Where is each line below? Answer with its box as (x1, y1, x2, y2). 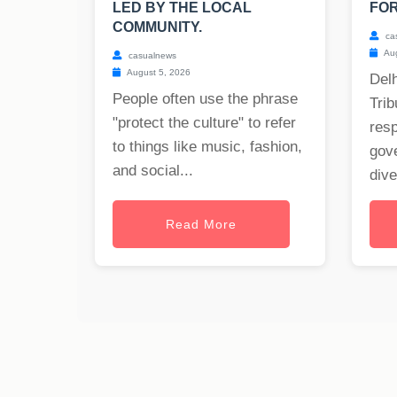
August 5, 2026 (125, 67, 191, 78)
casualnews (126, 51, 176, 61)
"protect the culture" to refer (113, 114, 296, 132)
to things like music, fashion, (113, 138, 302, 156)
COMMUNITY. (113, 19, 202, 35)
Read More (166, 217, 237, 232)
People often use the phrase (113, 90, 298, 108)
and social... (113, 162, 193, 180)
